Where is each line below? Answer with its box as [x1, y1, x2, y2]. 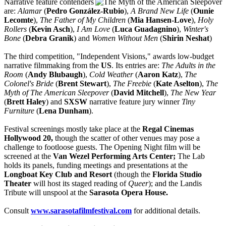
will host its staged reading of [33, 179, 128, 188]
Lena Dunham [39, 106, 89, 116]
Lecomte [4, 16, 33, 25]
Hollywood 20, [4, 134, 53, 143]
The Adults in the [161, 61, 215, 70]
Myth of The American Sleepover [4, 88, 109, 97]
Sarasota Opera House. [89, 188, 168, 197]
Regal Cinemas [142, 125, 194, 134]
